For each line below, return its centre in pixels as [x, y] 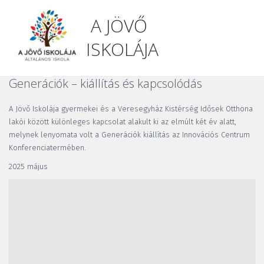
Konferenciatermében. [49, 148]
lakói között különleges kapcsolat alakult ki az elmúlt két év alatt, [123, 122]
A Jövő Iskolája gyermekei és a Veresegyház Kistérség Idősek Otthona [131, 109]
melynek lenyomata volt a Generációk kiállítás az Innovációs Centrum [129, 135]
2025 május [28, 166]
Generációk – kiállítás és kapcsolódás [105, 83]
